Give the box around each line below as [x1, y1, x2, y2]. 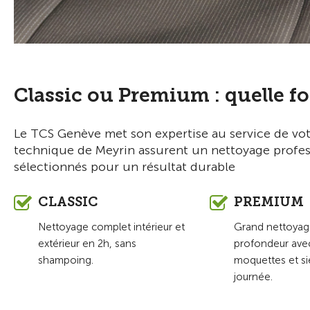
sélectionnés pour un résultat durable [14, 158, 235, 174]
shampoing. [38, 253, 93, 266]
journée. [234, 270, 273, 283]
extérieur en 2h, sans [38, 237, 136, 250]
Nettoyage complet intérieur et [38, 220, 185, 233]
